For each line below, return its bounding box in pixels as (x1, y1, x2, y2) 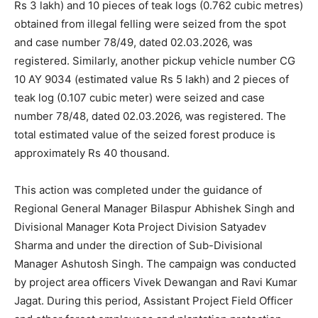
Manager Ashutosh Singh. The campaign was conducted (14, 257, 296, 271)
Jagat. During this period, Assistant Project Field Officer (14, 294, 293, 308)
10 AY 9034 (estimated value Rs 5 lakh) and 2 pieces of (14, 72, 289, 87)
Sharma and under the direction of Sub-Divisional (14, 238, 263, 253)
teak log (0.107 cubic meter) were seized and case (14, 91, 265, 105)
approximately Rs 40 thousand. (14, 146, 170, 160)
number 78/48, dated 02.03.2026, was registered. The (14, 109, 286, 124)
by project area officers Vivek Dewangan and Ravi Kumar (14, 275, 297, 290)
